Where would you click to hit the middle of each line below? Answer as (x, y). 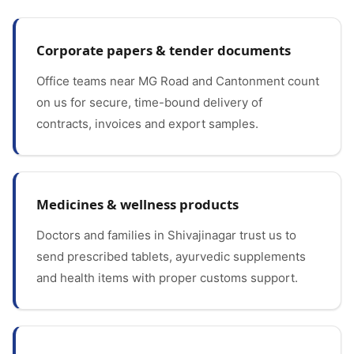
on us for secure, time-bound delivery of (149, 102)
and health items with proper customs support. (167, 278)
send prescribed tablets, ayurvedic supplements (171, 256)
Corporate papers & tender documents (164, 50)
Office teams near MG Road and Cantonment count (178, 81)
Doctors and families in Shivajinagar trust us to (166, 235)
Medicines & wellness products (137, 204)
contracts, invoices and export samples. (147, 124)
